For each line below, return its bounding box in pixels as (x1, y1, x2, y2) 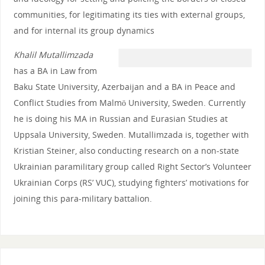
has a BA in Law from (13, 64, 97, 76)
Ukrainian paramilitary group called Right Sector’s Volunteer (13, 160, 251, 172)
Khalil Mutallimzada (13, 49, 93, 60)
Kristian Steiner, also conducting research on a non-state (13, 144, 239, 156)
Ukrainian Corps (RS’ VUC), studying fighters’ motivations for (13, 176, 249, 188)
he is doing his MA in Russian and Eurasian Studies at (13, 112, 228, 124)
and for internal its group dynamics (13, 24, 154, 36)
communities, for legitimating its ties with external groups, (13, 8, 245, 20)
